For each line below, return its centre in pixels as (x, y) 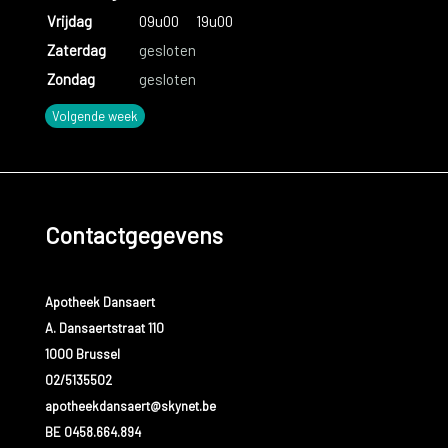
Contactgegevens (133, 235)
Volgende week (94, 115)
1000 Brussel (82, 354)
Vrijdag (69, 20)
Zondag (70, 78)
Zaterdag (76, 49)
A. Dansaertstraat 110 (104, 328)
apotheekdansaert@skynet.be (130, 406)
